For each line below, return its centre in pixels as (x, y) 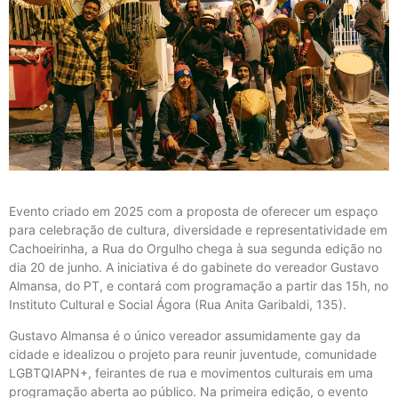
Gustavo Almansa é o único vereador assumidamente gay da (185, 336)
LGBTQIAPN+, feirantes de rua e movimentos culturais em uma (191, 373)
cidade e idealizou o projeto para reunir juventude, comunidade (193, 354)
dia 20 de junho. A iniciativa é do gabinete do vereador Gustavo (194, 267)
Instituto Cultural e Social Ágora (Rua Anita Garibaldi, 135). (178, 304)
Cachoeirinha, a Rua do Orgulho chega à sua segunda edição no (195, 248)
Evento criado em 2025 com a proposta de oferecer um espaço (193, 211)
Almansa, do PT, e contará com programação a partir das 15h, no (199, 285)
